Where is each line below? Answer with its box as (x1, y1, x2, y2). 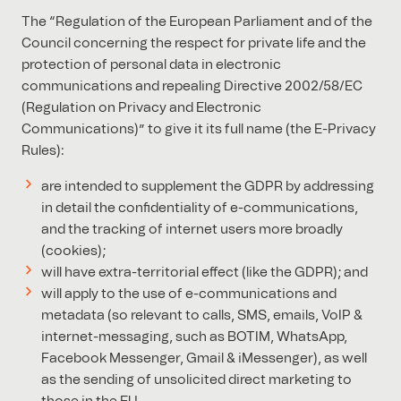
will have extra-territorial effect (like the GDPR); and (40, 266, 368, 280)
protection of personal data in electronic (21, 58, 281, 73)
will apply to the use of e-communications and (40, 287, 337, 302)
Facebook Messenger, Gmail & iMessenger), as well (40, 352, 367, 366)
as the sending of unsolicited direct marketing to (40, 373, 352, 388)
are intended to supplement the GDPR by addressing (40, 180, 374, 194)
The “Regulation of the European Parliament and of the (21, 15, 372, 30)
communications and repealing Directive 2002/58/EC (21, 80, 363, 94)
